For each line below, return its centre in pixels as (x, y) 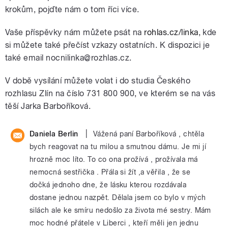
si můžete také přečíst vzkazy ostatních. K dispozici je (108, 45)
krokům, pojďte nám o (48, 10)
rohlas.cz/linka (171, 33)
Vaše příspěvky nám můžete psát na (75, 33)
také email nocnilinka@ (48, 58)
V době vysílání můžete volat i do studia (81, 81)
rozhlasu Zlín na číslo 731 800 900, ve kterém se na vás (110, 94)
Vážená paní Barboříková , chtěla (149, 134)
